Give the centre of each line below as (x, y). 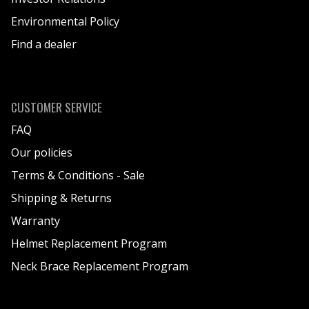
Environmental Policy (65, 22)
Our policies (42, 153)
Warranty (36, 221)
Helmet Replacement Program (89, 244)
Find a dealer (44, 44)
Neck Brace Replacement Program (100, 267)
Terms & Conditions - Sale (78, 176)
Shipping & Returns (61, 198)
